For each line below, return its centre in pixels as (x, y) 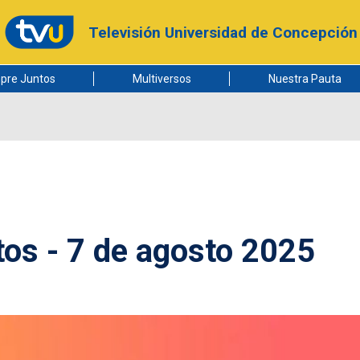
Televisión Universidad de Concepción (223, 32)
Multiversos (162, 79)
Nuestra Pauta (305, 79)
